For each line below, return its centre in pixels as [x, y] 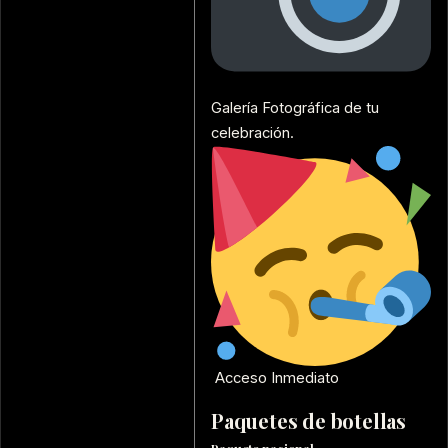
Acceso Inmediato [275, 378]
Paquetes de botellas [308, 420]
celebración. [252, 133]
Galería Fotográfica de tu [295, 108]
